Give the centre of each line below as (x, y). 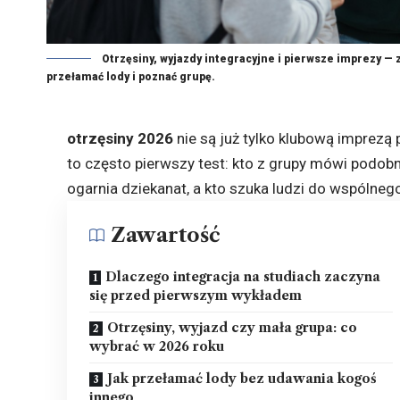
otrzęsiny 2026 (121, 138)
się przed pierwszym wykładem (196, 295)
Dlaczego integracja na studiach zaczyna (243, 276)
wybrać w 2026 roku (157, 346)
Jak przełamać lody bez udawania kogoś (242, 378)
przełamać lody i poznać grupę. (131, 76)
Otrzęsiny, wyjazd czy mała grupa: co (233, 327)
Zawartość (166, 235)
